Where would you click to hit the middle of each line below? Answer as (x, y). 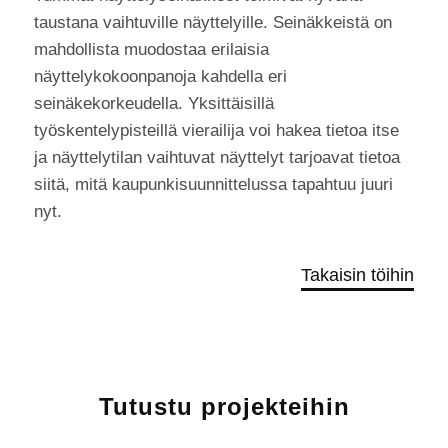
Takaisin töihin (357, 274)
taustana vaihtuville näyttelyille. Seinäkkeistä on (213, 22)
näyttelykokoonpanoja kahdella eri (160, 76)
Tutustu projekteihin (224, 406)
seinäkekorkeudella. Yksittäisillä (154, 103)
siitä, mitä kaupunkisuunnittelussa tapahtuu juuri (213, 184)
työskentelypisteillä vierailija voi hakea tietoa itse (216, 130)
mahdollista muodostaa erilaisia (151, 49)
